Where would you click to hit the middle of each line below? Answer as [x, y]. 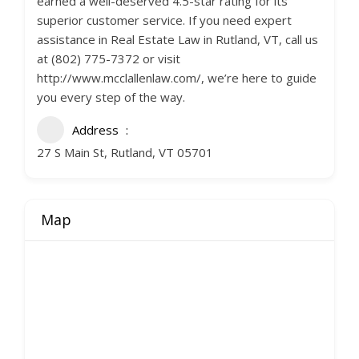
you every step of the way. [111, 97]
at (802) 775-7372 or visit [109, 58]
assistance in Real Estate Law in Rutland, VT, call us [177, 39]
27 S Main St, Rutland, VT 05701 [125, 152]
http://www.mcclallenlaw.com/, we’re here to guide [177, 78]
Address [95, 130]
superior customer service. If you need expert [164, 20]
